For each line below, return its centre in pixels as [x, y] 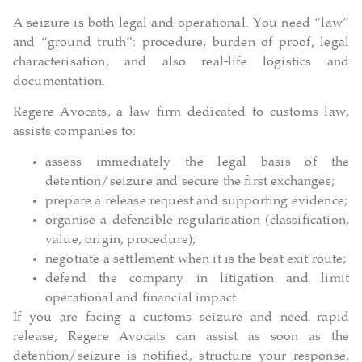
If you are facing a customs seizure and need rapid [181, 318]
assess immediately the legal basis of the [197, 163]
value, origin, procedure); [121, 241]
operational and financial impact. [143, 299]
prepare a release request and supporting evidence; [196, 202]
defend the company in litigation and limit [197, 280]
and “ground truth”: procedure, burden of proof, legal [181, 43]
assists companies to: [75, 133]
